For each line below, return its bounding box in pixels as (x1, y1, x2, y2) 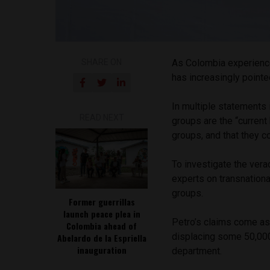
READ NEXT (79, 112, 124, 122)
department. (172, 245, 222, 257)
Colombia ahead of (66, 219, 137, 232)
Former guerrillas (68, 195, 135, 208)
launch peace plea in (63, 207, 140, 220)
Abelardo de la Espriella (57, 231, 146, 244)
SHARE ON (81, 57, 122, 67)
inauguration (77, 243, 127, 256)
